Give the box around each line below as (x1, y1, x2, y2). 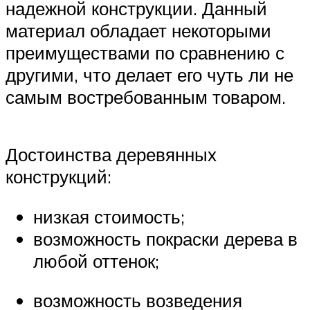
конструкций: (6, 165, 111, 188)
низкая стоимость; (33, 205, 185, 228)
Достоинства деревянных (6, 143, 217, 166)
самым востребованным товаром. (6, 86, 286, 109)
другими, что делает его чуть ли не (6, 64, 293, 86)
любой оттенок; (33, 249, 159, 272)
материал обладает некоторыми (6, 19, 271, 42)
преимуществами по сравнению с (6, 42, 284, 64)
